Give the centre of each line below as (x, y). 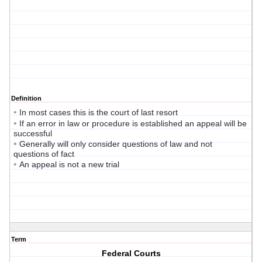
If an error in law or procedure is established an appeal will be (133, 124)
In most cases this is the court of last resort (99, 113)
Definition (26, 99)
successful (33, 134)
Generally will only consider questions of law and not (116, 144)
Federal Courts (131, 254)
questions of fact (44, 154)
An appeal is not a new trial (69, 165)
